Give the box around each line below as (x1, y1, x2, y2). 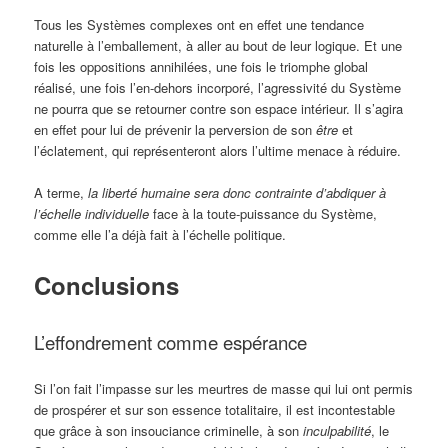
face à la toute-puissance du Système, (149, 204, 378, 224)
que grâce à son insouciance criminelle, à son (34, 420, 304, 440)
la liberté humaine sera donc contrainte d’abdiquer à (88, 183, 387, 203)
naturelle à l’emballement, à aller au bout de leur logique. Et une (34, 36, 403, 56)
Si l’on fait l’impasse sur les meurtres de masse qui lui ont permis (34, 378, 414, 398)
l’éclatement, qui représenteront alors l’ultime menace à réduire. (34, 141, 402, 161)
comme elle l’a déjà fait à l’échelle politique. (34, 225, 287, 245)
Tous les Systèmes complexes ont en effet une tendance (34, 15, 365, 35)
